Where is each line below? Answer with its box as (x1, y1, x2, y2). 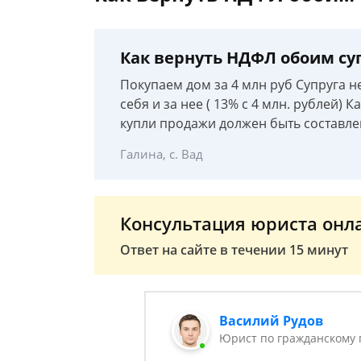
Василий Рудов (219, 312, 324, 330)
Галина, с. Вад (120, 146, 203, 162)
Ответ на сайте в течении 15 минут (120, 241, 348, 259)
